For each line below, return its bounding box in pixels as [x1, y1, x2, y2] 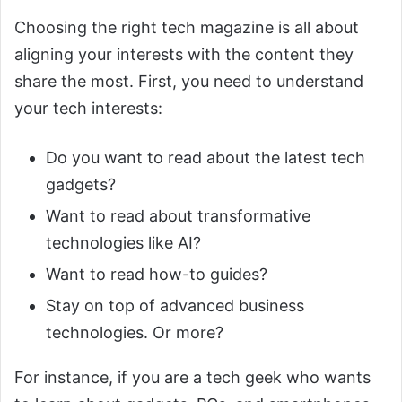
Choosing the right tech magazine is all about [14, 18, 359, 38]
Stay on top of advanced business [46, 296, 304, 316]
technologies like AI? [46, 233, 201, 253]
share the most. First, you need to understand [14, 72, 363, 92]
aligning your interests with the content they [14, 45, 354, 65]
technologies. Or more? [46, 323, 223, 343]
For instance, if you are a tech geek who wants [14, 368, 371, 388]
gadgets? [46, 175, 116, 195]
